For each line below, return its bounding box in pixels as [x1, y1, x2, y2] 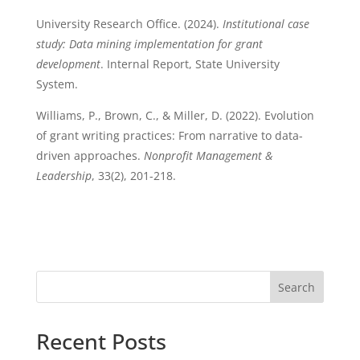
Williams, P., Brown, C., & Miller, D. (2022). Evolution [35, 108, 314, 123]
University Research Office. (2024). [35, 16, 223, 31]
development [35, 56, 100, 72]
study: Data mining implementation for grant [35, 36, 263, 51]
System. [35, 76, 78, 92]
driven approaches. [35, 148, 144, 163]
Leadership [35, 168, 92, 183]
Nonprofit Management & [143, 148, 272, 163]
